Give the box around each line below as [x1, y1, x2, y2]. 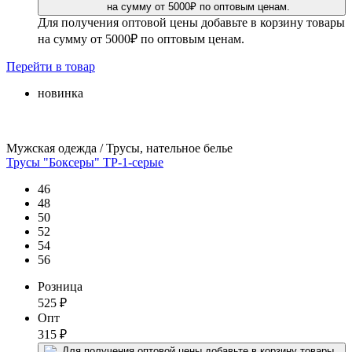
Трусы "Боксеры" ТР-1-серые [6, 155, 163, 169]
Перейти [6, 59, 56, 73]
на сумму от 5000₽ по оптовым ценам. [38, 31, 244, 46]
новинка [38, 86, 83, 100]
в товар [56, 59, 95, 73]
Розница [38, 279, 82, 293]
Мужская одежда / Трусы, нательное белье [6, 141, 233, 155]
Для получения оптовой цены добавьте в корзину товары [38, 15, 345, 29]
